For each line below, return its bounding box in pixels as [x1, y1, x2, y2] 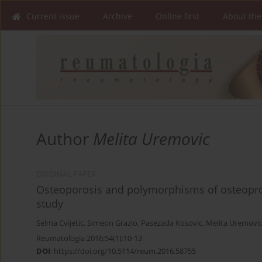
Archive [103, 11, 132, 22]
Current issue [26, 11, 80, 22]
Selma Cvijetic [36, 218, 84, 229]
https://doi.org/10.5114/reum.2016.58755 [54, 246, 196, 257]
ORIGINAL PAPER [36, 169, 96, 180]
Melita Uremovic [93, 127, 210, 150]
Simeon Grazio [87, 218, 137, 229]
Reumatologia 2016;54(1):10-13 [36, 233, 142, 244]
